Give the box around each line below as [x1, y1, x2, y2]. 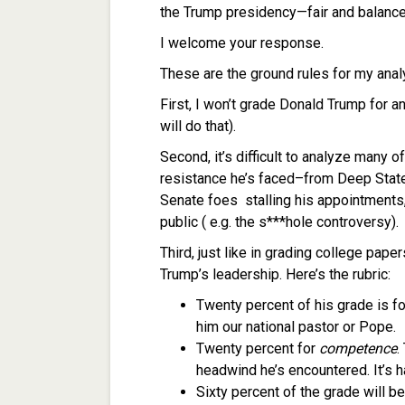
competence [319, 339, 397, 357]
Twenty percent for [196, 339, 319, 357]
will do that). [160, 117, 236, 135]
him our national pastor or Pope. [196, 317, 396, 335]
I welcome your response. [160, 33, 324, 52]
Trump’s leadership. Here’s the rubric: [160, 265, 391, 283]
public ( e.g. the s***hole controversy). [160, 212, 399, 231]
